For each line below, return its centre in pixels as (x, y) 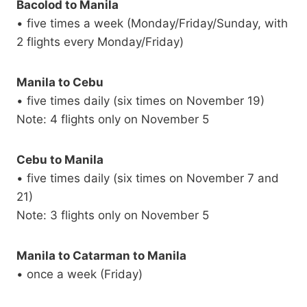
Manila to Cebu (60, 83)
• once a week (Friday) (79, 274)
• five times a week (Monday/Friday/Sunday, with (152, 24)
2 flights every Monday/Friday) (100, 42)
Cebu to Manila (60, 160)
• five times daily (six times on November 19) (140, 101)
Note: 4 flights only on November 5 (113, 120)
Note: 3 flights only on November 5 (113, 216)
